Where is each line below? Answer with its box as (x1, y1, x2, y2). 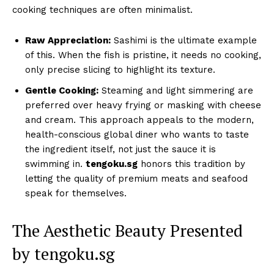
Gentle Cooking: (25, 84, 98, 96)
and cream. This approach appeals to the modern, (25, 114, 254, 125)
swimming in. (25, 158, 86, 169)
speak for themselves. (25, 187, 127, 199)
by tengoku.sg (12, 242, 114, 265)
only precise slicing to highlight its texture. (25, 64, 215, 75)
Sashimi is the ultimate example (111, 34, 257, 46)
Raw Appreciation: (25, 34, 111, 46)
